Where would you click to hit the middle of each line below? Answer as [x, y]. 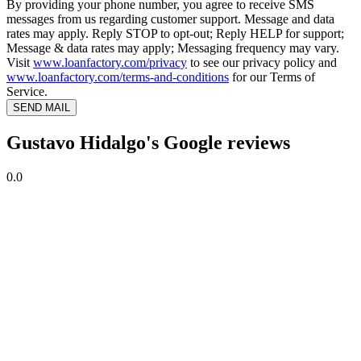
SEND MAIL [41, 108]
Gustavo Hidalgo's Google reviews [148, 143]
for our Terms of [272, 77]
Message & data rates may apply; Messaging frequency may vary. [173, 48]
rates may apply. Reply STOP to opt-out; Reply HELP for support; [175, 34]
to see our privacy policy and [262, 63]
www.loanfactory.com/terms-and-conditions [118, 77]
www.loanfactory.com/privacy [110, 63]
